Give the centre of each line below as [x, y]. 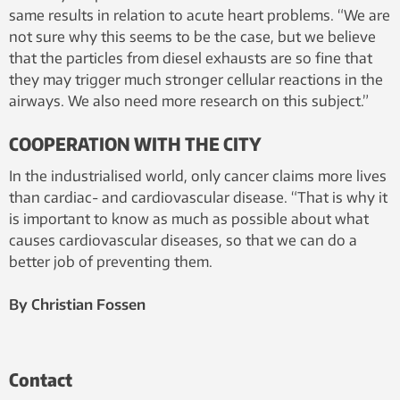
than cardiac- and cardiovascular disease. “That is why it [198, 197]
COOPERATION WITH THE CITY [135, 143]
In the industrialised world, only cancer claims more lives [198, 176]
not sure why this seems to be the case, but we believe [192, 37]
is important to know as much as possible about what [189, 219]
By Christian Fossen [77, 304]
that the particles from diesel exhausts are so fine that [191, 58]
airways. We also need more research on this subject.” [189, 101]
